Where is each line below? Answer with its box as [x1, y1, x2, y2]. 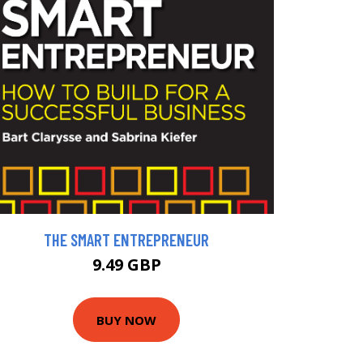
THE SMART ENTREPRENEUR [44, 229, 209, 250]
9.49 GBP [92, 254, 161, 276]
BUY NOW [96, 311, 156, 328]
